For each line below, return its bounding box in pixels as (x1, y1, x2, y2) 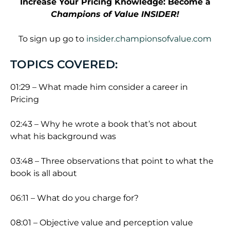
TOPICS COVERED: (10, 57, 118, 72)
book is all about (10, 168, 77, 179)
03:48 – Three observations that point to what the (10, 156, 214, 166)
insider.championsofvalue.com (84, 34, 212, 44)
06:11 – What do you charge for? (10, 193, 139, 203)
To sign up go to (18, 34, 84, 44)
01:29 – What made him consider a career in (10, 82, 188, 92)
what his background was (10, 131, 116, 142)
